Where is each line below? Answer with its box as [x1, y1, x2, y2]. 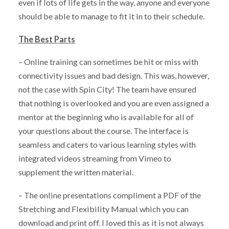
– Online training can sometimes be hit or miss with [18, 57, 198, 67]
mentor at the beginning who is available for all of [18, 112, 194, 122]
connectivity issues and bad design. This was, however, [18, 71, 209, 81]
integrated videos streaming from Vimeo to [18, 153, 171, 164]
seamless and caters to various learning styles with [18, 140, 196, 150]
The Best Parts [18, 34, 75, 44]
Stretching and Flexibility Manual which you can [18, 204, 189, 214]
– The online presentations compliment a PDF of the [18, 190, 201, 200]
